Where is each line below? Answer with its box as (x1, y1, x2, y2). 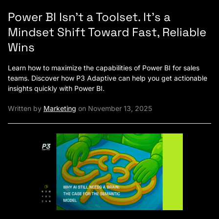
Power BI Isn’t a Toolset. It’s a (8, 9, 171, 24)
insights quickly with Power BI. (8, 84, 105, 92)
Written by (8, 104, 44, 112)
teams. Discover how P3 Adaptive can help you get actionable (8, 74, 207, 82)
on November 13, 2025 (76, 104, 152, 112)
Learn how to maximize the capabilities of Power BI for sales (8, 64, 199, 72)
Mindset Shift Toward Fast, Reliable (8, 24, 206, 40)
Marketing (44, 104, 76, 112)
